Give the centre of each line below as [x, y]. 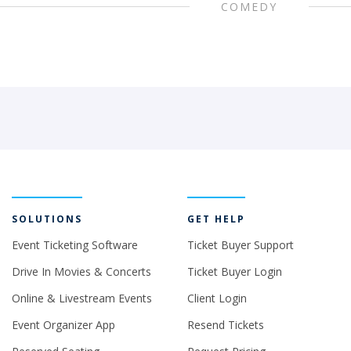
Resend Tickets [226, 325]
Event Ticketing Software [75, 245]
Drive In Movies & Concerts [81, 271]
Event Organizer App [63, 325]
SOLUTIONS [47, 219]
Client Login [217, 298]
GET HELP [216, 219]
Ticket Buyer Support [241, 245]
